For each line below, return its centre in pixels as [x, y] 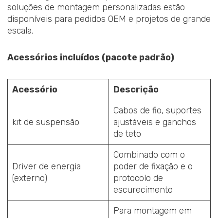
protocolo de [138, 178]
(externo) [30, 178]
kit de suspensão [46, 122]
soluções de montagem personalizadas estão [96, 7]
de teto [127, 134]
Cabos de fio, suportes [157, 110]
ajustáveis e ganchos [155, 122]
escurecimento [143, 190]
